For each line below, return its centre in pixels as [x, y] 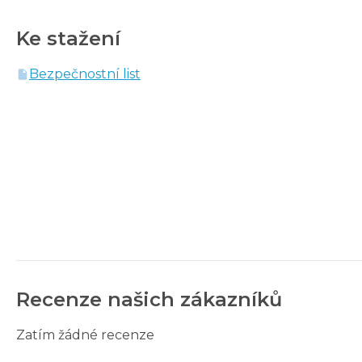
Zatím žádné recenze [85, 335]
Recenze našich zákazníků [149, 299]
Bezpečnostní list [85, 74]
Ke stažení [68, 38]
